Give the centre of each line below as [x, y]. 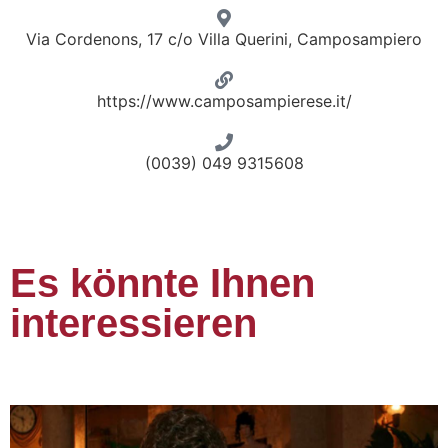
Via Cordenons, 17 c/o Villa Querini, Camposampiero [224, 38]
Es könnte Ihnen [162, 282]
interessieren [133, 322]
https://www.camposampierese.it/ [224, 100]
